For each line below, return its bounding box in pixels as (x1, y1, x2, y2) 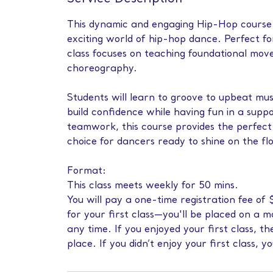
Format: (67, 166, 107, 177)
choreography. (67, 63, 138, 74)
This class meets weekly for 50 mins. (67, 180, 239, 191)
